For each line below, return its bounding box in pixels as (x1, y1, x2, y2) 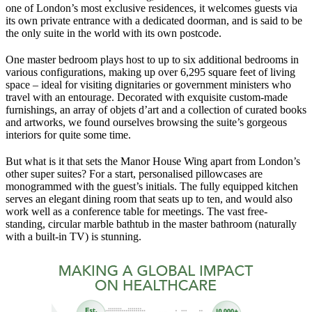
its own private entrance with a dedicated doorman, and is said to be (6, 14, 302, 26)
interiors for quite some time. (6, 128, 131, 141)
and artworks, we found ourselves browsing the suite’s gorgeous (6, 116, 287, 128)
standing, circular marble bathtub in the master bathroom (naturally (6, 217, 297, 230)
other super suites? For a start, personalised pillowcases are (6, 167, 263, 180)
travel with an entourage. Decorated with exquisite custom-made (6, 91, 288, 103)
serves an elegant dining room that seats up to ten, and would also (6, 192, 292, 205)
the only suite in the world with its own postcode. (6, 26, 221, 39)
